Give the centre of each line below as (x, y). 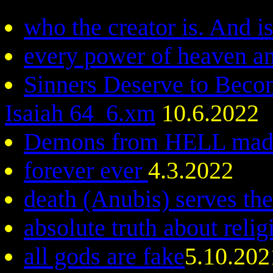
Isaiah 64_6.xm (80, 113)
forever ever (86, 170)
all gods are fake (104, 256)
